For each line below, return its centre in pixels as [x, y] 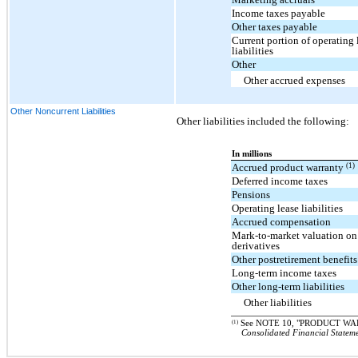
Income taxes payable [279, 14]
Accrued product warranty [289, 168]
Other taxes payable [275, 27]
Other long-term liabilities [288, 287]
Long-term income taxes [284, 273]
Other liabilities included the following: [263, 121]
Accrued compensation [282, 222]
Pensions [251, 195]
